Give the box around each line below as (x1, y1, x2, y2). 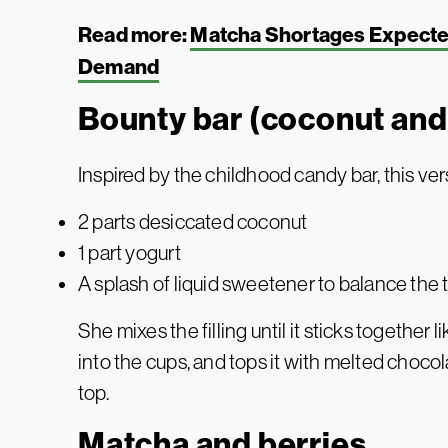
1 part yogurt (78, 241, 181, 265)
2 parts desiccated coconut (78, 210, 308, 234)
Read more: (78, 22, 191, 49)
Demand (78, 54, 160, 81)
